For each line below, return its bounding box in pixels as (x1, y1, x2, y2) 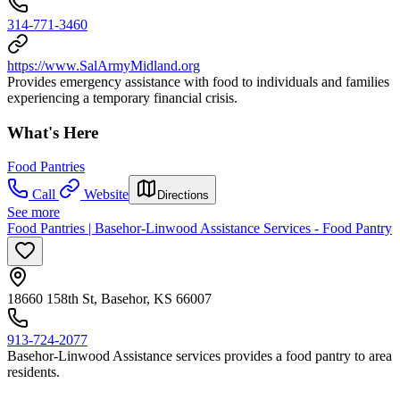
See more (7, 204, 60, 221)
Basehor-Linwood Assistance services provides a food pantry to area (7, 348, 392, 364)
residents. (7, 364, 60, 380)
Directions (157, 188, 209, 203)
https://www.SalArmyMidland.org (7, 58, 200, 73)
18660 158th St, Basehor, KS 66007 (7, 291, 212, 307)
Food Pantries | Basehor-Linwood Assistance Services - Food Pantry (7, 221, 392, 237)
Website (84, 187, 129, 203)
